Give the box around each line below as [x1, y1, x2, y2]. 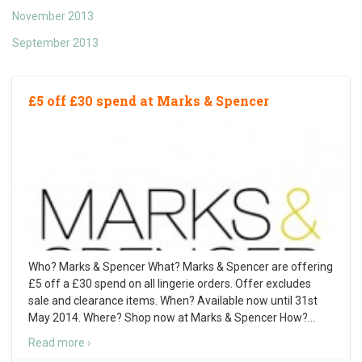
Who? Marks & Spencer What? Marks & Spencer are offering [28, 260, 333, 274]
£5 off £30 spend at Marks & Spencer [28, 92, 269, 110]
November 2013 [12, 10, 94, 23]
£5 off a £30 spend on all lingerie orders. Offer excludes [28, 277, 311, 291]
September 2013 [12, 36, 99, 50]
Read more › [28, 336, 90, 350]
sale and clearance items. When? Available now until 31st [28, 294, 318, 308]
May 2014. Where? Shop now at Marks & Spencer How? [28, 311, 308, 325]
